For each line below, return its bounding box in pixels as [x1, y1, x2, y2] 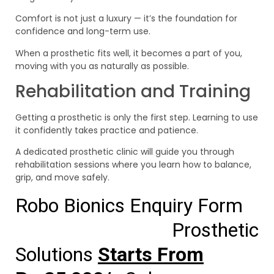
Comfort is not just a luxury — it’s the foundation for [15, 12, 237, 25]
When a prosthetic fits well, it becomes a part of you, [15, 46, 242, 59]
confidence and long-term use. [15, 25, 150, 38]
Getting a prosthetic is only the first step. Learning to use [15, 111, 258, 124]
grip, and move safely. [15, 171, 109, 184]
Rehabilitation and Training [15, 79, 251, 103]
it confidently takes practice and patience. [15, 124, 198, 136]
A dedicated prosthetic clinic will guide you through [15, 146, 234, 158]
